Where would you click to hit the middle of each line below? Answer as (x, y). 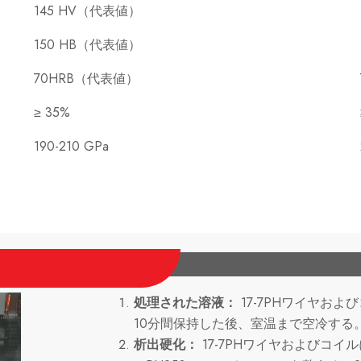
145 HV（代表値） (87, 11)
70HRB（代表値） (86, 79)
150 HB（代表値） (87, 45)
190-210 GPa (71, 147)
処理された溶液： (185, 303)
